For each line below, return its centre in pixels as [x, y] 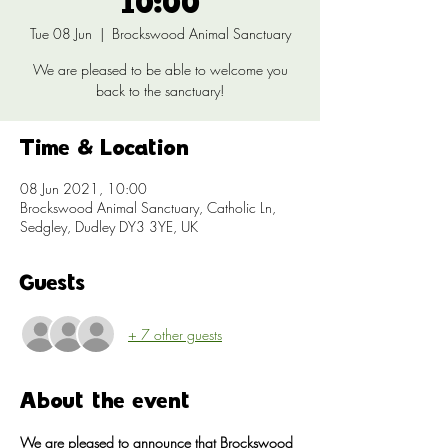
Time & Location [104, 149]
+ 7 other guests [175, 334]
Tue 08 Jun [60, 33]
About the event [105, 402]
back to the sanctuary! [160, 90]
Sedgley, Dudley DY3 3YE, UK [109, 226]
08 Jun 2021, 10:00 [83, 188]
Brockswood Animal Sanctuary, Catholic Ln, [148, 207]
